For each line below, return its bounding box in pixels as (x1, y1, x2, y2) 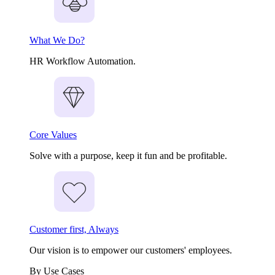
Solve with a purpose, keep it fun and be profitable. (29, 150, 227, 161)
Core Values (29, 130, 77, 140)
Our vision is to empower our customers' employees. (29, 245, 232, 255)
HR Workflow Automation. (29, 56, 136, 66)
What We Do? (29, 35, 85, 45)
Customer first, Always (29, 224, 118, 234)
